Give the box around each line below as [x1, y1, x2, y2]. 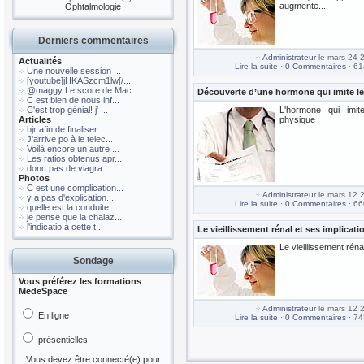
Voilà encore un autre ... [27, 144, 119, 154]
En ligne [36, 310, 69, 320]
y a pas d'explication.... [27, 193, 116, 202]
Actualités [19, 56, 62, 66]
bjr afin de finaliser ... [27, 124, 107, 134]
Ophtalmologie [65, 2, 121, 11]
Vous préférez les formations [19, 276, 141, 286]
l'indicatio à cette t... [27, 222, 103, 232]
